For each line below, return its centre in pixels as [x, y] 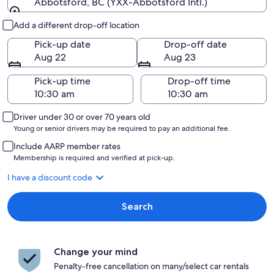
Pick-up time [62, 81]
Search [137, 206]
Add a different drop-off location [76, 25]
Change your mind [96, 252]
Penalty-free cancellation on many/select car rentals [151, 266]
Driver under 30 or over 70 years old [82, 117]
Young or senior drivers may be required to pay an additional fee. [122, 128]
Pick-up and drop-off [82, 19]
